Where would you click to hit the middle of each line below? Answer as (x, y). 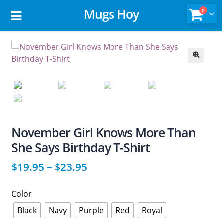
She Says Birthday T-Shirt (80, 147)
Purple (91, 210)
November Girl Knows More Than (103, 132)
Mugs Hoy (111, 14)
